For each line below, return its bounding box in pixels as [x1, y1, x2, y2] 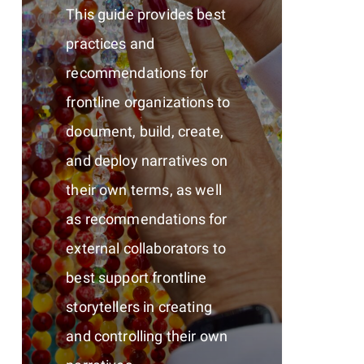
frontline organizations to [66, 93, 231, 110]
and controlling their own [66, 327, 228, 344]
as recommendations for [66, 210, 227, 227]
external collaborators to [66, 239, 227, 257]
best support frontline [66, 268, 207, 286]
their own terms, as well [66, 180, 222, 198]
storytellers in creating [66, 297, 212, 315]
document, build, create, [66, 122, 223, 140]
